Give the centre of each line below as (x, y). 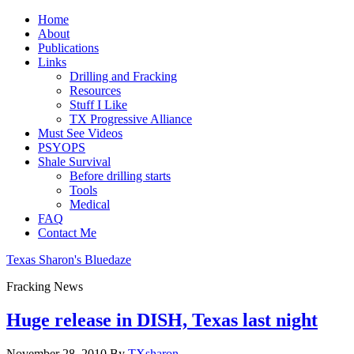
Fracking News (45, 286)
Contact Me (67, 233)
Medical (90, 204)
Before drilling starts (120, 176)
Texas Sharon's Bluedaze (69, 260)
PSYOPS (62, 147)
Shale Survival (74, 162)
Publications (68, 48)
